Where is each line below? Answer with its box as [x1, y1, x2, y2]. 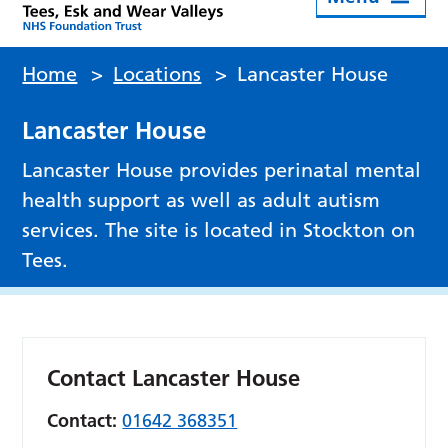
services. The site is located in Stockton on [22, 218, 416, 243]
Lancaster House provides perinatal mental [22, 158, 422, 183]
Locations [113, 62, 202, 87]
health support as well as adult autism [22, 188, 381, 213]
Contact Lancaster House [47, 364, 301, 393]
